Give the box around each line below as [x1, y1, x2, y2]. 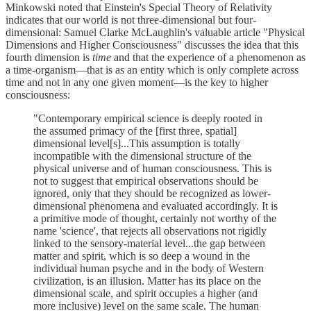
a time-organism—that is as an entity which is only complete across [6, 63, 299, 76]
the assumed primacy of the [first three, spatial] [33, 124, 237, 137]
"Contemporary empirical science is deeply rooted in [33, 112, 262, 124]
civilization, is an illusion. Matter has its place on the [33, 274, 261, 287]
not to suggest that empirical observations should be [33, 174, 258, 187]
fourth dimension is [6, 51, 92, 63]
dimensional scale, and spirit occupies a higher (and [33, 287, 258, 299]
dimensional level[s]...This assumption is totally [33, 137, 240, 149]
